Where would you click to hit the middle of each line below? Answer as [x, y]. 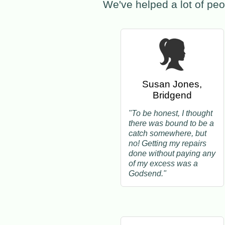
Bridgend [172, 95]
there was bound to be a [172, 124]
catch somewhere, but [168, 134]
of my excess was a [163, 164]
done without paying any [172, 154]
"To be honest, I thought [171, 114]
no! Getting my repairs [168, 144]
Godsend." [148, 174]
